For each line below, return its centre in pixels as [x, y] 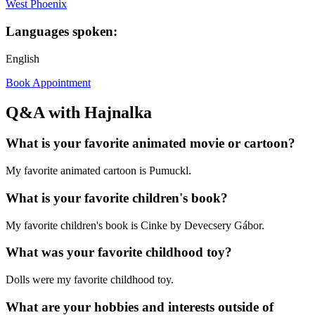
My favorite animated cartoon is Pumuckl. [98, 171]
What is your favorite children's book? [117, 198]
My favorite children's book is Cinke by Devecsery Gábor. [135, 225]
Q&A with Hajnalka [79, 112]
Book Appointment [48, 82]
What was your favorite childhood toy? [119, 252]
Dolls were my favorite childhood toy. [90, 279]
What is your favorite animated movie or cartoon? [150, 143]
